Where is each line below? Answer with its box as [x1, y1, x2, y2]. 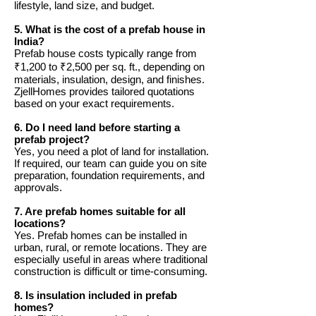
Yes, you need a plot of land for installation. [14, 145, 209, 158]
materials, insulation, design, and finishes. [14, 73, 205, 86]
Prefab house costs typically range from [14, 47, 197, 60]
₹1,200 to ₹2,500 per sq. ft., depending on [14, 61, 205, 73]
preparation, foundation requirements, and [14, 169, 205, 182]
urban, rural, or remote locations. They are [14, 241, 207, 254]
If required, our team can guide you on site [14, 157, 207, 170]
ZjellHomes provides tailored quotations [14, 85, 195, 98]
